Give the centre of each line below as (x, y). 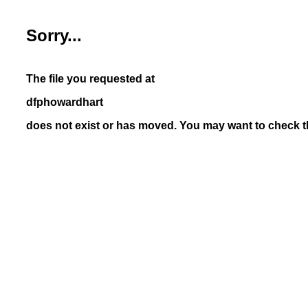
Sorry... (54, 35)
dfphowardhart (65, 102)
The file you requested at (90, 79)
